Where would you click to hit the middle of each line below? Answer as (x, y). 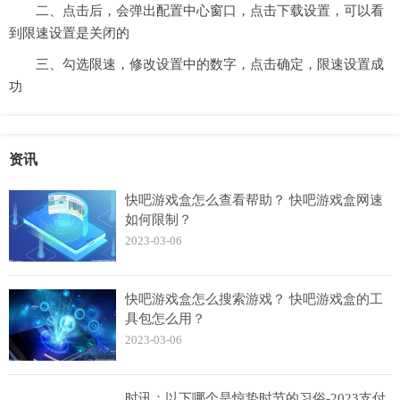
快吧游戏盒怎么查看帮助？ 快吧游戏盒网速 (254, 200)
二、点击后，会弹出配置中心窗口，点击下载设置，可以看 (210, 11)
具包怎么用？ (165, 319)
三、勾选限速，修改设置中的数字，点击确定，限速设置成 (210, 64)
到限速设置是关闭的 (69, 33)
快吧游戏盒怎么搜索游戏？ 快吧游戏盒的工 (254, 299)
